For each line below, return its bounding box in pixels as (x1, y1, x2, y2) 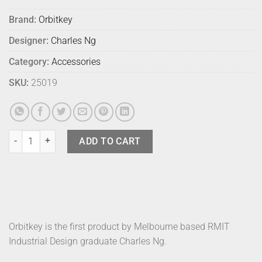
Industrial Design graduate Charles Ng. (9, 236, 167, 247)
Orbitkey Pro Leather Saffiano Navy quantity (8, 130, 171, 141)
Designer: (9, 35, 49, 47)
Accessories (51, 56, 101, 68)
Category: (9, 56, 49, 68)
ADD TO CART (79, 135, 141, 147)
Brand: (9, 14, 36, 26)
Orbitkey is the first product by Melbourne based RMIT (9, 221, 230, 233)
